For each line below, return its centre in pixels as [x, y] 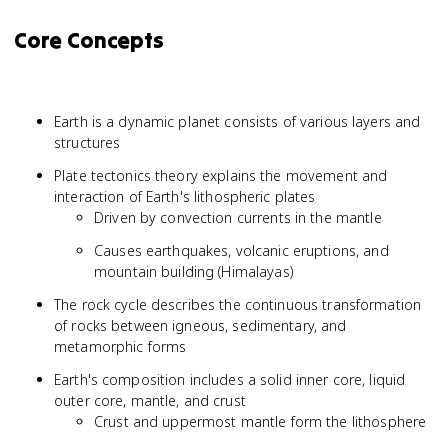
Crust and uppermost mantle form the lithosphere [260, 421]
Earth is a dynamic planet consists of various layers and [237, 121]
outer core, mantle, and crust [150, 400]
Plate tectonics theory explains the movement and [221, 175]
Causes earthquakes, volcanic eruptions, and [241, 250]
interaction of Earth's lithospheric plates [185, 196]
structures [87, 142]
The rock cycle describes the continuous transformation [238, 304]
